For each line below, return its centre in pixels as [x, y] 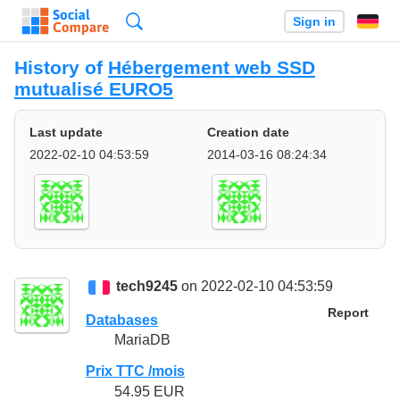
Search [164, 21]
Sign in [314, 21]
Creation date [248, 133]
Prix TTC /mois [135, 371]
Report [348, 313]
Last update [66, 133]
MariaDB [142, 340]
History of [61, 67]
